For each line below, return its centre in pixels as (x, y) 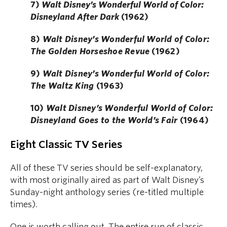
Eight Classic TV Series (66, 145)
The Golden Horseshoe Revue (90, 52)
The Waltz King (62, 86)
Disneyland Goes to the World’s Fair (104, 121)
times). (24, 205)
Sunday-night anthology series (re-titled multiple (107, 193)
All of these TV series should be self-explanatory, (106, 168)
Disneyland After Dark (75, 17)
